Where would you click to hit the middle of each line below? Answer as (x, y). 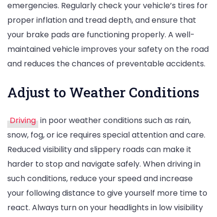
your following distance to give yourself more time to (107, 193)
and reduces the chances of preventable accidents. (106, 63)
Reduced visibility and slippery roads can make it (99, 149)
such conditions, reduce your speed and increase (100, 178)
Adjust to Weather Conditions (103, 92)
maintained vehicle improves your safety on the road (108, 49)
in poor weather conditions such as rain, (115, 120)
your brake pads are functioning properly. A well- (101, 34)
